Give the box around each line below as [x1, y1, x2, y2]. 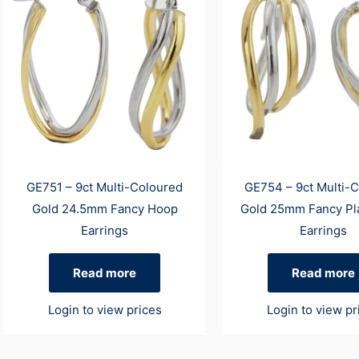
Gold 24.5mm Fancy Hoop [31, 201, 178, 217]
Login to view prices [47, 301, 162, 317]
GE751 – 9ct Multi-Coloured [26, 179, 184, 196]
